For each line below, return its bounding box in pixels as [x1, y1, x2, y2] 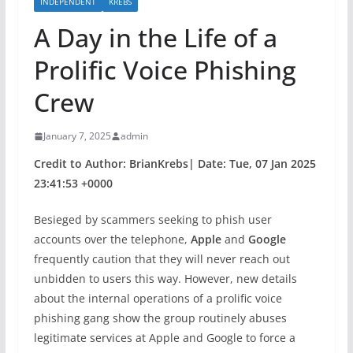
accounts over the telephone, [33, 232, 191, 247]
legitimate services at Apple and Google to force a [33, 330, 295, 345]
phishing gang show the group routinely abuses [33, 310, 287, 325]
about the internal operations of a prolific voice [33, 291, 282, 306]
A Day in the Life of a [33, 20, 277, 54]
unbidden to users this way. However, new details [33, 271, 297, 286]
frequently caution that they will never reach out [33, 251, 290, 266]
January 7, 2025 [43, 129, 111, 143]
